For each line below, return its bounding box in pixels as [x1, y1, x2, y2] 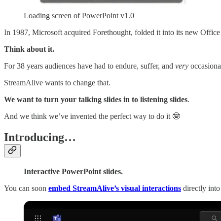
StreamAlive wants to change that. [4, 78, 110, 87]
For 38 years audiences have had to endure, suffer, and [4, 62, 175, 71]
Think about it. [4, 45, 54, 54]
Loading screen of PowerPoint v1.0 [24, 11, 134, 20]
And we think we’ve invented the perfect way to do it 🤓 [4, 112, 180, 121]
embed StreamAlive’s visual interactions [48, 184, 181, 193]
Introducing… [4, 131, 76, 144]
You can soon [4, 184, 48, 193]
